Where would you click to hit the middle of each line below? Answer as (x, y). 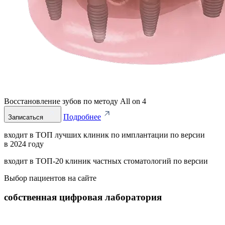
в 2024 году (24, 144)
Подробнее (82, 117)
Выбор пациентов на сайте (50, 178)
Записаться (26, 117)
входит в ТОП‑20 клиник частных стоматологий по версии (106, 161)
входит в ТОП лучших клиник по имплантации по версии (104, 135)
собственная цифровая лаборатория (83, 197)
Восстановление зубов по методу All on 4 (75, 101)
